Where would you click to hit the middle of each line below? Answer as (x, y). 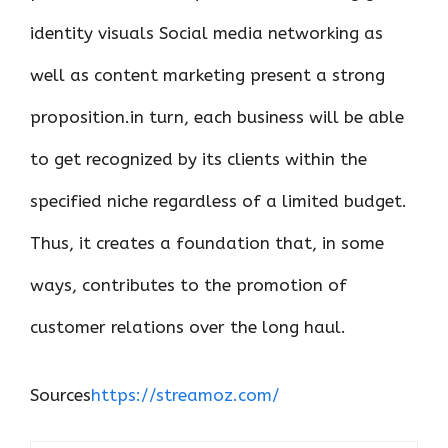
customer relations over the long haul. (188, 327)
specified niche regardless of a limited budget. (218, 201)
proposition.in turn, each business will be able (217, 117)
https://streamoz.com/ (185, 394)
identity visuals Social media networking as (206, 33)
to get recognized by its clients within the (198, 159)
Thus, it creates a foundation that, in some (207, 243)
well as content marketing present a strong (207, 75)
